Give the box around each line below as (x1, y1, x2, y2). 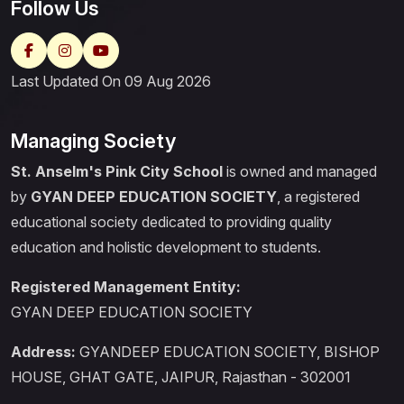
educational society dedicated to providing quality (11, 213, 332, 232)
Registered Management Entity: (11, 278, 241, 297)
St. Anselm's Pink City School (11, 162, 223, 181)
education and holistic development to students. (11, 238, 321, 257)
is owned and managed (223, 162, 377, 181)
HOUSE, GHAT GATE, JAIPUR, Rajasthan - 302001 (11, 368, 351, 387)
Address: (11, 343, 76, 362)
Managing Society (11, 129, 176, 153)
